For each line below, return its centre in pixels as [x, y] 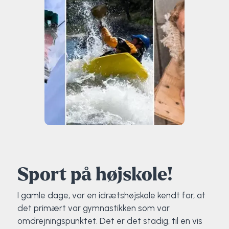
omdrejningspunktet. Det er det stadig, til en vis [110, 221]
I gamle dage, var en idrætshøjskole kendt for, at [111, 195]
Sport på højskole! [95, 175]
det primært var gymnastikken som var [93, 208]
